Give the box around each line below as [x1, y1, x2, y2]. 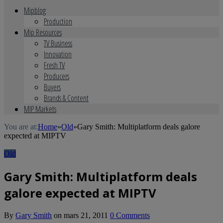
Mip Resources [24, 27, 62, 38]
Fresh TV [44, 60, 65, 71]
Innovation [44, 49, 72, 60]
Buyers [44, 82, 61, 93]
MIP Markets [24, 104, 56, 114]
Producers [44, 71, 69, 82]
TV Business [44, 38, 72, 49]
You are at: [4, 122, 38, 131]
